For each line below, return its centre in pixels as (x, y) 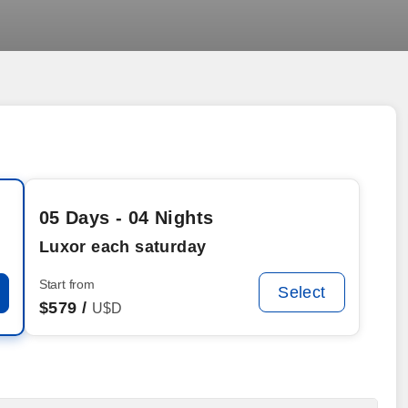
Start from (66, 284)
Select (302, 292)
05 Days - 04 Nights (126, 218)
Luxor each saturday (122, 247)
